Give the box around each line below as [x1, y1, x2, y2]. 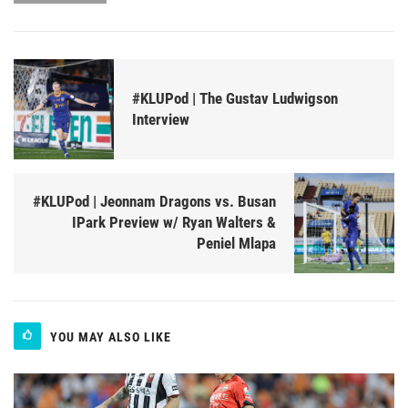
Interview [132, 109, 189, 128]
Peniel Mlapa [197, 234, 276, 253]
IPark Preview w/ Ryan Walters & [72, 213, 276, 232]
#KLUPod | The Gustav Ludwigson [132, 88, 338, 107]
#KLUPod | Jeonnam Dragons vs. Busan [33, 192, 276, 211]
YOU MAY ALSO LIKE [50, 329, 171, 344]
